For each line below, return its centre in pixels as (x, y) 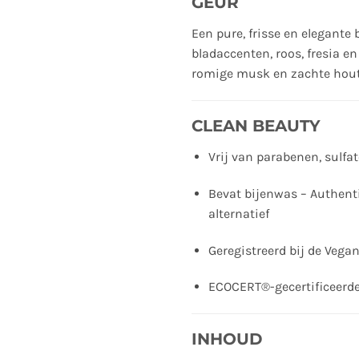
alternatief (238, 213)
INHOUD (227, 339)
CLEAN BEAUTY (256, 126)
